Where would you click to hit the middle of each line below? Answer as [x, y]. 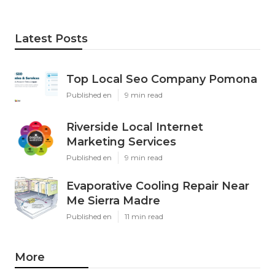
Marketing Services [121, 141]
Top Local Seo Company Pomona [162, 79]
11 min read [144, 216]
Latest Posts [51, 38]
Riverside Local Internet [135, 127]
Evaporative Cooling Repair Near [158, 186]
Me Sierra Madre [113, 200]
